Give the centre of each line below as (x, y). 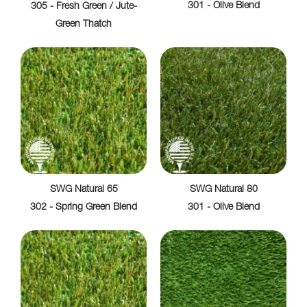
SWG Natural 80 (223, 189)
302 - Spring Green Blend (84, 207)
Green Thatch (84, 24)
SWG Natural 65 (84, 189)
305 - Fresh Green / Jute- (84, 7)
